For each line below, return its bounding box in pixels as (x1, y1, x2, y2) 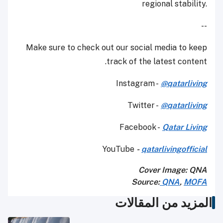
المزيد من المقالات (115, 195, 212, 211)
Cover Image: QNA (138, 165, 207, 175)
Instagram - (116, 79, 161, 89)
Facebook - (119, 122, 162, 132)
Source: (131, 177, 160, 187)
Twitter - (127, 101, 161, 111)
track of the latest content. (107, 57, 207, 67)
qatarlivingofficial (141, 144, 207, 154)
